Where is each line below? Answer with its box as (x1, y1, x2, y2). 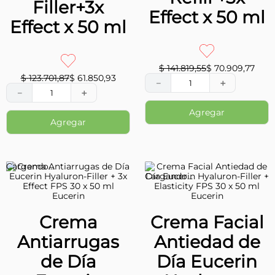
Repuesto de (14, 111, 123, 133)
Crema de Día (147, 111, 266, 133)
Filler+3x (33, 209, 104, 231)
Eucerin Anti (153, 131, 260, 152)
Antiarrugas (17, 150, 119, 172)
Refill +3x (169, 209, 245, 231)
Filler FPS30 (155, 190, 258, 211)
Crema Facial (11, 131, 125, 152)
